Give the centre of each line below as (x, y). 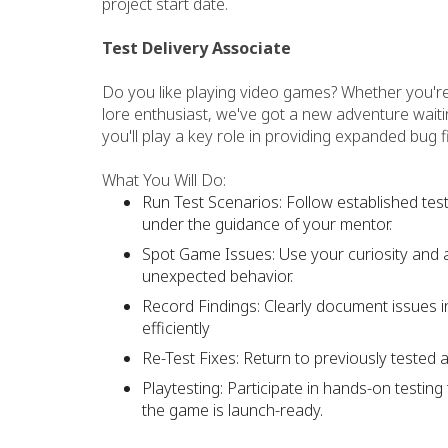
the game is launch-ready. (232, 410)
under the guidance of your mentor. (267, 224)
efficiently (176, 328)
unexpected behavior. (217, 276)
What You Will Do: (164, 180)
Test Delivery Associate (196, 48)
